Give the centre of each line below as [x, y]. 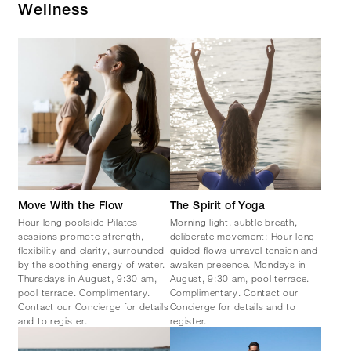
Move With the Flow [71, 206]
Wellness [53, 12]
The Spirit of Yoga [217, 206]
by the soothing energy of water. [92, 264]
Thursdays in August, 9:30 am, [88, 278]
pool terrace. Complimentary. [85, 292]
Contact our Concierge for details [94, 306]
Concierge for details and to [233, 306]
